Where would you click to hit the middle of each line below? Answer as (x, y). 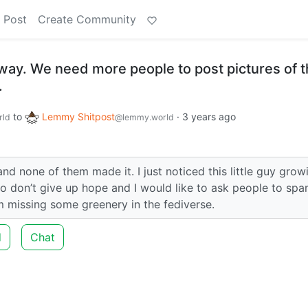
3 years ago (209, 117)
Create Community (87, 19)
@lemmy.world (144, 117)
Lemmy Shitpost (78, 117)
